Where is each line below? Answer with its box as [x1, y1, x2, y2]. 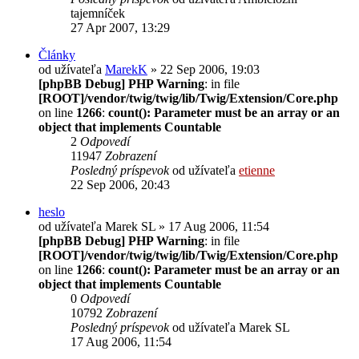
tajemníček [71, 6, 125, 20]
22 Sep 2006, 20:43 [71, 177, 170, 192]
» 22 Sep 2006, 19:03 [147, 62, 260, 76]
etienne [239, 163, 275, 177]
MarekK [105, 62, 147, 76]
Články [38, 47, 75, 62]
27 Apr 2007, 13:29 [71, 20, 170, 34]
